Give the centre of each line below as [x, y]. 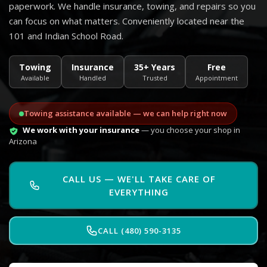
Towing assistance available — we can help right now [125, 113]
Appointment [217, 78]
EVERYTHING [139, 192]
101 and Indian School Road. [66, 36]
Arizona [23, 141]
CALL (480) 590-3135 [139, 230]
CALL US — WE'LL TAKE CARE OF [139, 179]
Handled [93, 78]
